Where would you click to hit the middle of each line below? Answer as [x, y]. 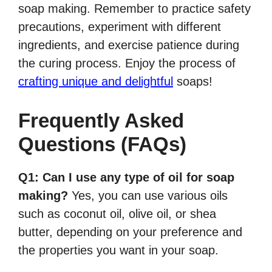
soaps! [193, 82]
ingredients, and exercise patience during [129, 45]
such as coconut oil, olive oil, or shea [117, 214]
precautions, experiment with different [120, 27]
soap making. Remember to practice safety [134, 9]
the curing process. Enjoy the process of [127, 63]
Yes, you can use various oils [148, 196]
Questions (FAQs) [102, 144]
